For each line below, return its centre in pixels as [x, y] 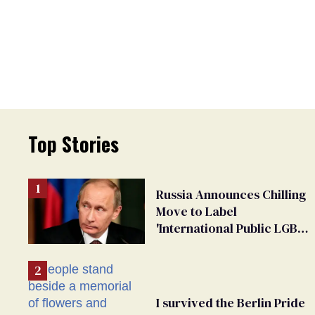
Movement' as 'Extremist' [228, 245]
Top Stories [73, 143]
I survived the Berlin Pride [231, 303]
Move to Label [197, 211]
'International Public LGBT [231, 228]
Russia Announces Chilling [231, 194]
